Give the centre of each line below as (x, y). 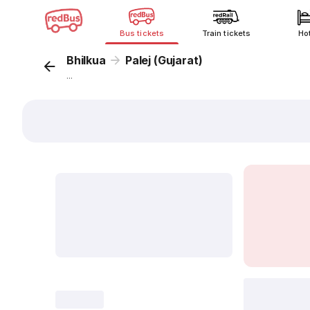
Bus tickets (142, 33)
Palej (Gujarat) (164, 60)
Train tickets (226, 33)
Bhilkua (86, 60)
